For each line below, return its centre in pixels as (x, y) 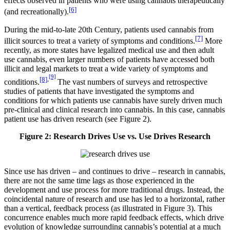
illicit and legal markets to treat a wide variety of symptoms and (106, 69)
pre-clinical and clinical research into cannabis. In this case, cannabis (114, 109)
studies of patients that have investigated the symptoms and (99, 91)
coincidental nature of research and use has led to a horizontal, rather (114, 199)
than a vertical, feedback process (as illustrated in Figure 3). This (108, 208)
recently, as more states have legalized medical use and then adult (109, 50)
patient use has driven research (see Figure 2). (78, 119)
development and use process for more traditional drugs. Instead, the (114, 189)
